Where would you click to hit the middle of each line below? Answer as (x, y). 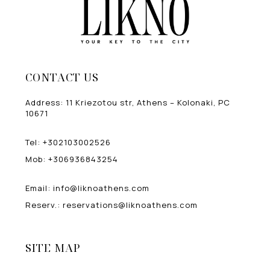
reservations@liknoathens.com (130, 205)
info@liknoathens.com (102, 188)
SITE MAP (53, 248)
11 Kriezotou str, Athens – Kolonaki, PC (148, 103)
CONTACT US (62, 77)
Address (43, 103)
